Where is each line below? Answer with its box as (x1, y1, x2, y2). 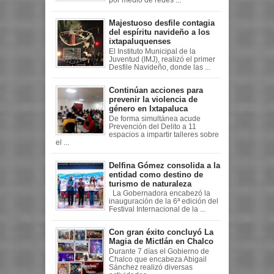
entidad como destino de (109, 169, 203, 179)
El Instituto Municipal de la (109, 47, 196, 55)
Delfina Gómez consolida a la (109, 160, 220, 170)
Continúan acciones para (109, 86, 203, 95)
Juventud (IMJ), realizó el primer (109, 55, 215, 63)
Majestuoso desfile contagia (109, 18, 215, 28)
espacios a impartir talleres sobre (109, 130, 219, 138)
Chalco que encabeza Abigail (109, 255, 207, 263)
